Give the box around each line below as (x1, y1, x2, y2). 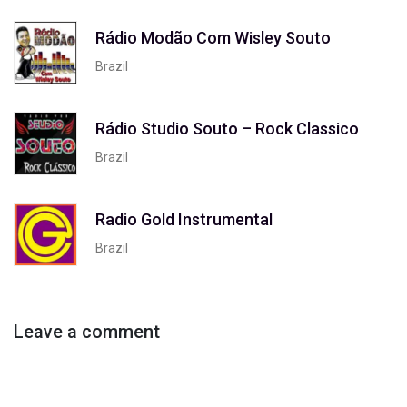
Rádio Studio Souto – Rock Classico (95, 118, 359, 138)
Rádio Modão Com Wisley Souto (95, 27, 331, 47)
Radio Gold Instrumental (95, 209, 273, 229)
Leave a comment (14, 321, 160, 342)
